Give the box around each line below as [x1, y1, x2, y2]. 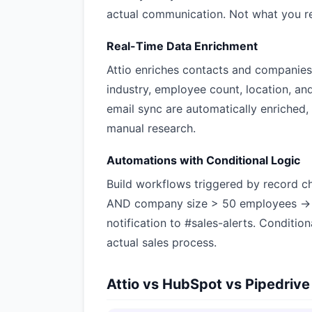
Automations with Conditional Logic [107, 153, 300, 167]
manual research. [107, 121, 196, 135]
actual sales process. [107, 235, 217, 249]
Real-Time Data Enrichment [107, 39, 258, 53]
